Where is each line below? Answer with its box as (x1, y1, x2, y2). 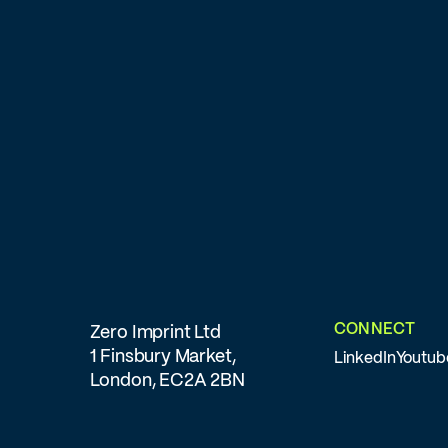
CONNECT (333, 321, 415, 337)
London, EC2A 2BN (89, 372, 245, 390)
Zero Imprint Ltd (89, 324, 221, 342)
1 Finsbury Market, (89, 348, 247, 366)
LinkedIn (333, 351, 396, 367)
